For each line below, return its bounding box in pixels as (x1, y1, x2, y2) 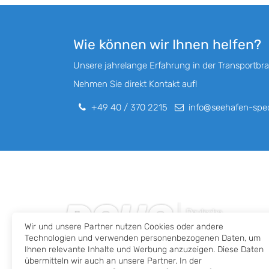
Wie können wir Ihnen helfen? (73, 37, 261, 53)
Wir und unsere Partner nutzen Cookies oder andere (25, 222, 223, 232)
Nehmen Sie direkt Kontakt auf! (73, 79, 197, 90)
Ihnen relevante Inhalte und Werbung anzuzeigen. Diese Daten (25, 244, 264, 255)
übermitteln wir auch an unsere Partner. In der (25, 256, 202, 267)
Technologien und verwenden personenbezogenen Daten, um (25, 233, 261, 244)
